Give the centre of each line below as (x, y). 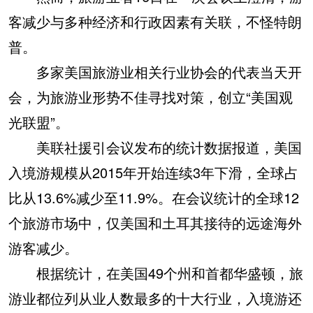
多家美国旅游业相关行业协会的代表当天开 (155, 72)
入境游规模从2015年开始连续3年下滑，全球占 (153, 173)
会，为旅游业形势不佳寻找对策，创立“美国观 (151, 97)
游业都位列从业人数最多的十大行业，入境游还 (155, 298)
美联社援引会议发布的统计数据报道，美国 (155, 147)
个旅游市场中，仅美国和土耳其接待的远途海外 (155, 223)
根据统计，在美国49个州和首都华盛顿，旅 (156, 273)
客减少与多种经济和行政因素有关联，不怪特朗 (155, 22)
